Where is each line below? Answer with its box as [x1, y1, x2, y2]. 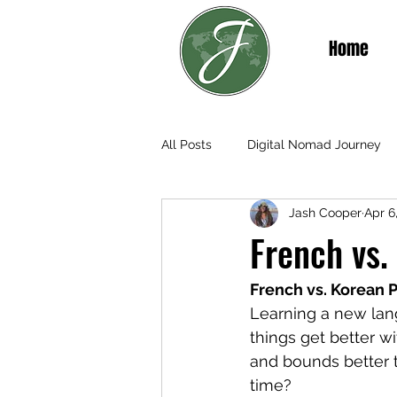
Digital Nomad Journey [247, 137, 381, 152]
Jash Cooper [289, 206, 362, 221]
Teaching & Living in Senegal [197, 208, 362, 223]
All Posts [161, 137, 212, 152]
